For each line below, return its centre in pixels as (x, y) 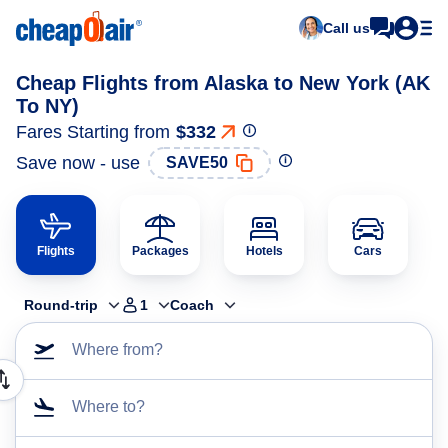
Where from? (117, 349)
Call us (346, 28)
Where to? (108, 406)
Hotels (264, 251)
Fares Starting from (93, 132)
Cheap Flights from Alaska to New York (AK (223, 83)
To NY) (47, 106)
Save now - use (78, 162)
